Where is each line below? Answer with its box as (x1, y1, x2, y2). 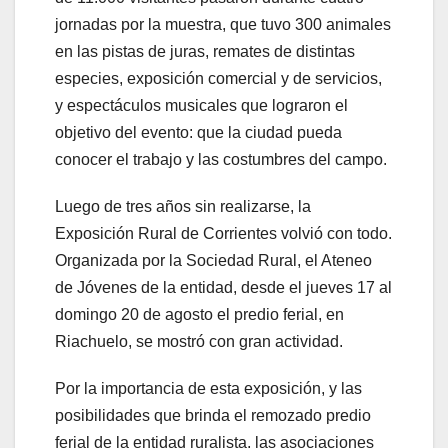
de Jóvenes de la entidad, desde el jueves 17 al (55, 278, 392, 296)
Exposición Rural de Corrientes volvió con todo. (55, 224, 392, 242)
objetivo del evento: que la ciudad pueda (55, 123, 342, 141)
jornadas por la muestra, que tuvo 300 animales (55, 15, 391, 33)
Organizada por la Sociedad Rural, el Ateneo (55, 251, 372, 269)
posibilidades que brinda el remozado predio (55, 406, 371, 424)
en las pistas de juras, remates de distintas (55, 42, 355, 60)
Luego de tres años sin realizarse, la (55, 197, 311, 215)
